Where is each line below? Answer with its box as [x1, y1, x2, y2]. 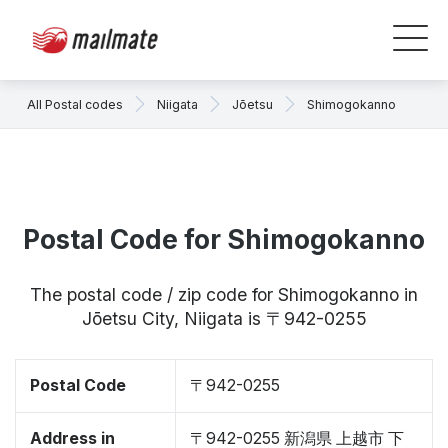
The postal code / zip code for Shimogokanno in [30, 284, 418, 305]
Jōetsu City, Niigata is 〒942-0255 [81, 308, 367, 329]
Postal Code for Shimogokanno [23, 224, 425, 255]
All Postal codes [27, 96, 123, 112]
